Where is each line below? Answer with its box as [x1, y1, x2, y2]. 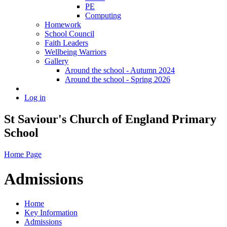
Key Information [24, 208, 78, 217]
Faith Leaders [45, 38, 88, 47]
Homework [45, 20, 81, 29]
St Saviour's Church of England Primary [4, 112, 216, 126]
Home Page [4, 149, 42, 159]
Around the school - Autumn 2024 [65, 65, 175, 74]
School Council [45, 29, 94, 38]
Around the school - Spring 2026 [65, 74, 170, 84]
